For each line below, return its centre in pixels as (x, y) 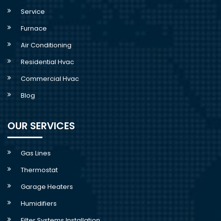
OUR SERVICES (41, 126)
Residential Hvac (47, 62)
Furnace (34, 28)
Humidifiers (39, 203)
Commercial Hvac (50, 78)
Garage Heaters (47, 186)
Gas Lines (36, 153)
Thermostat (39, 170)
